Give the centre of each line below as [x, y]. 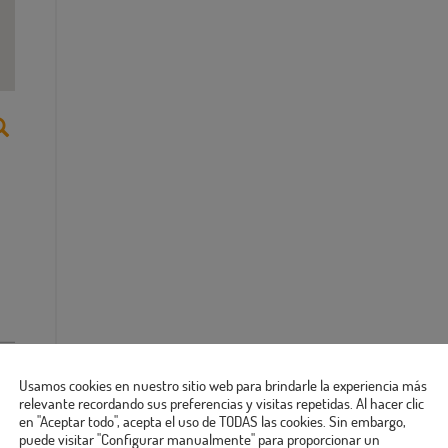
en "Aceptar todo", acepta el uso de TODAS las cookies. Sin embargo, [212, 420]
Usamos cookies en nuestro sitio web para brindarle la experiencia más [223, 384]
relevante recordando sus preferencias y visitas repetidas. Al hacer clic [221, 402]
